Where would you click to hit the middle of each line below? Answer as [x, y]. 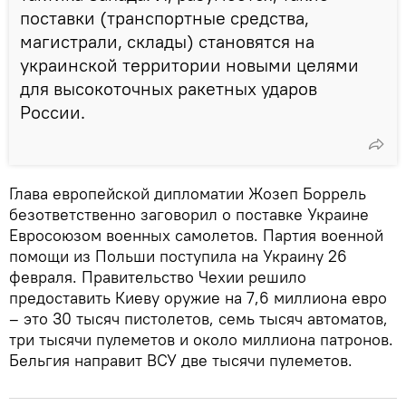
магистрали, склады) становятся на [167, 41]
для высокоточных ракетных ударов [169, 88]
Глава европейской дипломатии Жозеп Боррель [188, 193]
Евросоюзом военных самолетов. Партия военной [196, 235]
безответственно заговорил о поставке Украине [189, 214]
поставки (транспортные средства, [164, 17]
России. [53, 111]
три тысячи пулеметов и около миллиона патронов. [201, 339]
